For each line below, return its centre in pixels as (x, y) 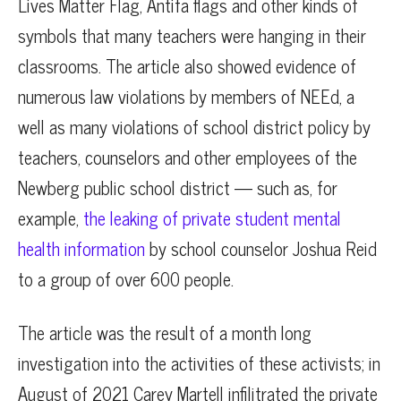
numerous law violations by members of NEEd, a (186, 96)
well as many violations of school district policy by (194, 126)
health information (81, 248)
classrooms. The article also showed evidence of (187, 65)
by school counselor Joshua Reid (261, 248)
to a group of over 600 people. (126, 278)
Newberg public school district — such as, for (178, 187)
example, (48, 218)
